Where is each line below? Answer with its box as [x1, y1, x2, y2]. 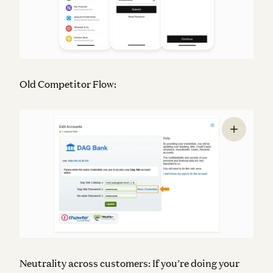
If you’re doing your [151, 257, 239, 269]
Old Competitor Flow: [19, 77, 116, 90]
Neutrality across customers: [19, 257, 151, 269]
